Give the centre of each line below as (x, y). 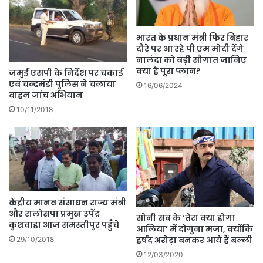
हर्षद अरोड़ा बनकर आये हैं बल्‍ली (194, 240)
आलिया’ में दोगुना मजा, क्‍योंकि (195, 229)
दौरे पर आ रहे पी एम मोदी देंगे (190, 49)
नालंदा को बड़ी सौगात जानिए (191, 60)
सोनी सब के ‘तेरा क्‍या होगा (186, 218)
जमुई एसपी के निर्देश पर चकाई (66, 73)
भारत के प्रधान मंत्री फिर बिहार (192, 38)
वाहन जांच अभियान (46, 95)
